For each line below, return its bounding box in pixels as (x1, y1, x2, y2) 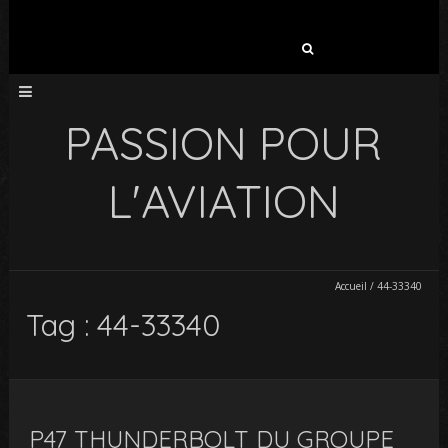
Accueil (334, 279, 367, 293)
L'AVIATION (107, 173, 340, 229)
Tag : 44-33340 (26, 306, 221, 344)
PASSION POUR (65, 115, 383, 171)
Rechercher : (124, 34, 205, 53)
